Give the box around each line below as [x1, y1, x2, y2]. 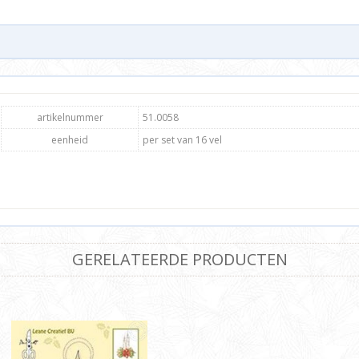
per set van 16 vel [143, 133, 222, 147]
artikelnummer [36, 111, 103, 125]
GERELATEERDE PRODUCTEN [71, 248, 288, 271]
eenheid [51, 133, 88, 147]
